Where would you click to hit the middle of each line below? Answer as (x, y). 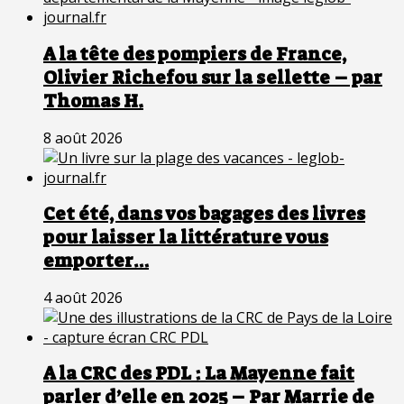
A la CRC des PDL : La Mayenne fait (199, 374)
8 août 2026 (83, 138)
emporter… (96, 261)
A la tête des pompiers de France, (195, 55)
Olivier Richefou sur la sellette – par (213, 78)
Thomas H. (93, 101)
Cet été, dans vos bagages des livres (204, 214)
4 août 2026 (83, 297)
